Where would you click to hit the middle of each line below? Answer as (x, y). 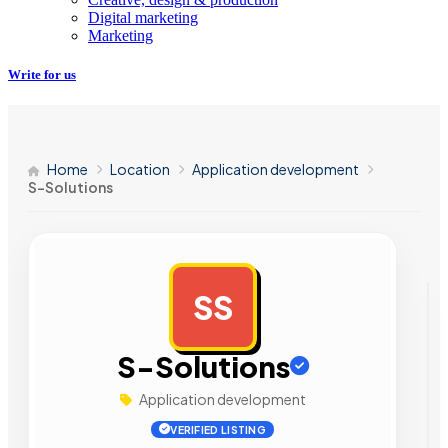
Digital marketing (143, 17)
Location (140, 169)
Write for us (42, 74)
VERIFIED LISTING (218, 430)
